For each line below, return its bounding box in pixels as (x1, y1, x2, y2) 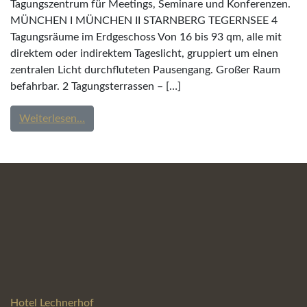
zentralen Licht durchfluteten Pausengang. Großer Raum (10, 64, 280, 75)
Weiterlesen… (19, 113, 85, 124)
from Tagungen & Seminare (84, 112, 213, 123)
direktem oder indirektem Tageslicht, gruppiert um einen (10, 48, 278, 59)
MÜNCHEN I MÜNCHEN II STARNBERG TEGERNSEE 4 (10, 15, 278, 26)
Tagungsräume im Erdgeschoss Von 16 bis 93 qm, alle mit (10, 32, 282, 42)
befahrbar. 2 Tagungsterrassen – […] (10, 81, 181, 92)
